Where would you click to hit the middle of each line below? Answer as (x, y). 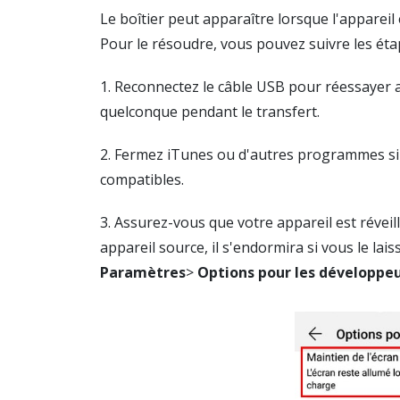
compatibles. (142, 179)
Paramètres (143, 272)
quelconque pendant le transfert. (210, 112)
